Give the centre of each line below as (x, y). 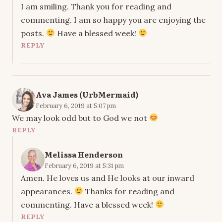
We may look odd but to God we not (81, 118)
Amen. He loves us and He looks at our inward (108, 178)
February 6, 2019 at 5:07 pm (76, 105)
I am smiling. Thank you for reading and (96, 6)
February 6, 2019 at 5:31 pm (84, 165)
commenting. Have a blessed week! (88, 204)
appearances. (48, 191)
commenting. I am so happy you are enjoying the (113, 20)
